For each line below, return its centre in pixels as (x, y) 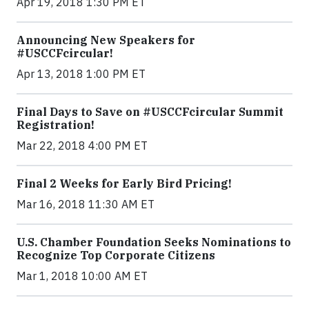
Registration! (56, 125)
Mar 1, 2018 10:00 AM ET (82, 276)
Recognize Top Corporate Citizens (116, 256)
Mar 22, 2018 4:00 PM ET (82, 146)
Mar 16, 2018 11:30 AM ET (86, 205)
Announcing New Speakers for (106, 40)
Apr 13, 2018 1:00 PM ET (81, 74)
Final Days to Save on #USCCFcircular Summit (150, 112)
